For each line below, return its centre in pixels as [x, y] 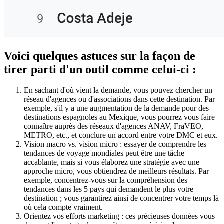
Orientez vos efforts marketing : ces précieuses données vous [119, 216]
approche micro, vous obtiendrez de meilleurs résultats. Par [116, 171]
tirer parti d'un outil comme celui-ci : [100, 69]
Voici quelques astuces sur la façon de [100, 56]
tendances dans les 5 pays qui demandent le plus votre [109, 189]
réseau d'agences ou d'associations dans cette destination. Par [119, 99]
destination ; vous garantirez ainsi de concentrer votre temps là [121, 198]
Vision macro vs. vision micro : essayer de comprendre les [115, 144]
